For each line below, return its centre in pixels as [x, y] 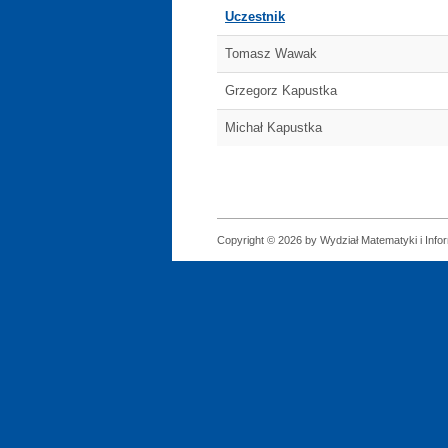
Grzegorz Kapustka [281, 90]
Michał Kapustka [273, 127]
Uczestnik [255, 16]
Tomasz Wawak [271, 53]
